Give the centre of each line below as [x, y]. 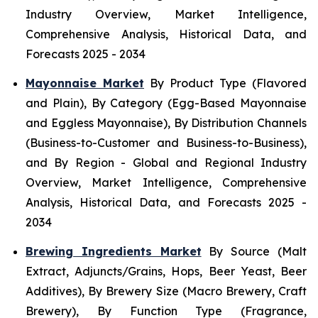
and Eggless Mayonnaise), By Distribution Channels [166, 123]
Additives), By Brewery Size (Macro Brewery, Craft [166, 291]
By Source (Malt [254, 252]
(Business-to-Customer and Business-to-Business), [166, 143]
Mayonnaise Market [85, 83]
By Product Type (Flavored [225, 83]
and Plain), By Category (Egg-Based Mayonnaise [166, 103]
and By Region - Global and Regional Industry [166, 163]
